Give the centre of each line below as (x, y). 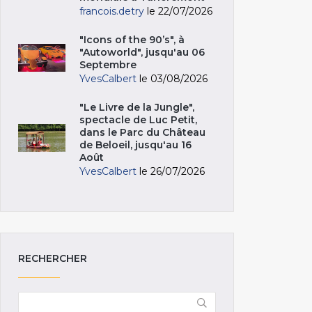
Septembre (108, 64)
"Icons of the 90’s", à (132, 39)
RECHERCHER (53, 258)
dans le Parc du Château (142, 132)
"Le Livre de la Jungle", (137, 107)
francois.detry (112, 11)
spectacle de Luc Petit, (138, 119)
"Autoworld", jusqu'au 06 (142, 52)
